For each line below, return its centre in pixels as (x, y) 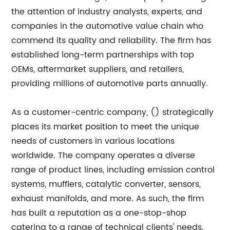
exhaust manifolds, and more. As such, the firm (108, 198)
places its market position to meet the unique (106, 127)
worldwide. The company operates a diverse (103, 155)
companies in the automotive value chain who (108, 26)
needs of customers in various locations (93, 141)
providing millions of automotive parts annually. (110, 83)
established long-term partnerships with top (103, 55)
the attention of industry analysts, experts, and (107, 12)
